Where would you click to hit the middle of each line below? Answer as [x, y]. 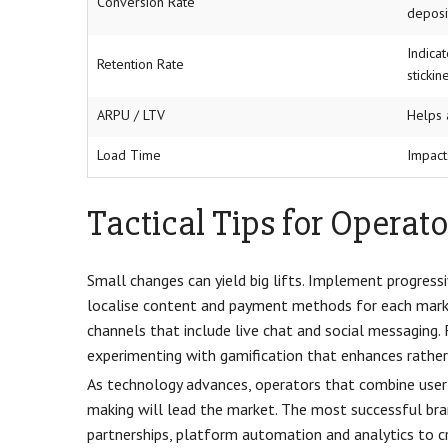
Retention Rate [140, 64]
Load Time [128, 155]
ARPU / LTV [130, 115]
